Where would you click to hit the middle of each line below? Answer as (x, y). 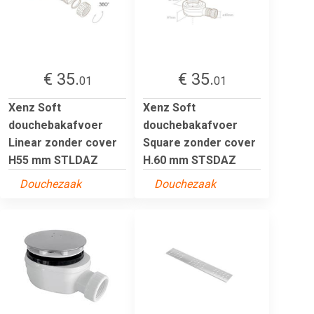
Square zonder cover (199, 142)
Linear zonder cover (63, 142)
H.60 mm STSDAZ (190, 160)
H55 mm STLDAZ (53, 160)
